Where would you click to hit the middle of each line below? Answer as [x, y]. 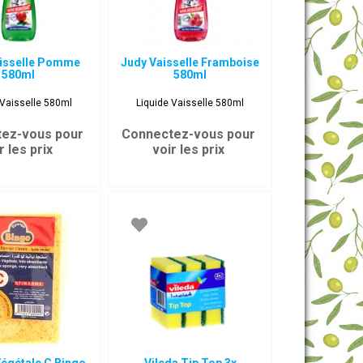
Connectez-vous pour [188, 134]
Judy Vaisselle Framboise [190, 62]
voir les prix [188, 149]
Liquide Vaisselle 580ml [190, 103]
